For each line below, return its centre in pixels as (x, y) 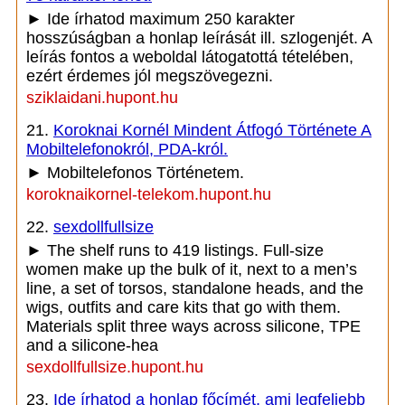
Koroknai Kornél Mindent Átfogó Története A (212, 130)
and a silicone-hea (92, 345)
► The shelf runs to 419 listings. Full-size (175, 250)
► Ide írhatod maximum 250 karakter (160, 19)
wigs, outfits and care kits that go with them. (184, 307)
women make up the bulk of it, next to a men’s (192, 269)
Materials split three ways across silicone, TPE (193, 326)
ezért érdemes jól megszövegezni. (150, 76)
